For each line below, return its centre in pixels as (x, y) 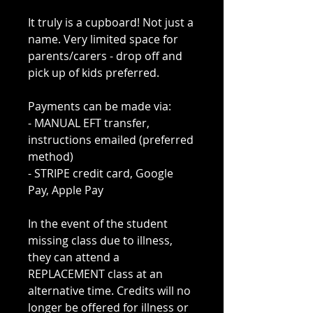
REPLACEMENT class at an (95, 274)
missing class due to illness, (100, 241)
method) (51, 157)
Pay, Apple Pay (66, 190)
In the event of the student (98, 224)
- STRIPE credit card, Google (101, 174)
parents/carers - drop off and (105, 56)
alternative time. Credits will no (109, 291)
